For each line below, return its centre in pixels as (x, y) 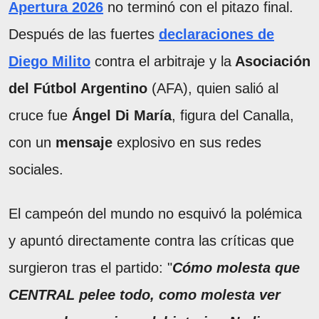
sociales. (36, 170)
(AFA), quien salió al (213, 89)
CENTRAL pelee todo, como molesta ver (145, 295)
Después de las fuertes (82, 35)
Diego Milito (49, 62)
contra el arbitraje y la (161, 62)
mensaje (84, 143)
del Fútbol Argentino (78, 89)
